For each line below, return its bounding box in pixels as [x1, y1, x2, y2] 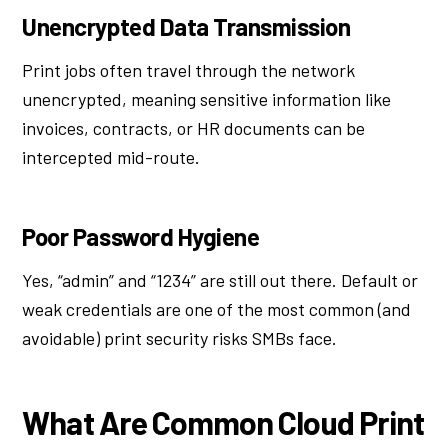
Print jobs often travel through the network [22, 58, 356, 81]
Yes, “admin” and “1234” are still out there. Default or [22, 269, 419, 292]
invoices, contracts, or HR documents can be [22, 116, 366, 139]
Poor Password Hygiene [22, 222, 260, 252]
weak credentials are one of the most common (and [22, 298, 412, 321]
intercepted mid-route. [22, 145, 201, 168]
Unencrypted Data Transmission [22, 11, 351, 41]
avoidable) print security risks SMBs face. [22, 327, 338, 350]
